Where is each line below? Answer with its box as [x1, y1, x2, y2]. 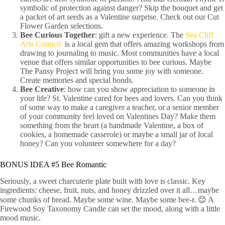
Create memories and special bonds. [20, 75, 134, 84]
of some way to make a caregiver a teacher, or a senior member [20, 102, 219, 111]
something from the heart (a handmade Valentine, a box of [20, 121, 203, 130]
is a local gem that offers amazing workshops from [61, 39, 224, 48]
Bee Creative [20, 84, 64, 93]
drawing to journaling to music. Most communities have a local [20, 48, 219, 57]
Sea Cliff [185, 30, 213, 39]
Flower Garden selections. [20, 21, 103, 30]
